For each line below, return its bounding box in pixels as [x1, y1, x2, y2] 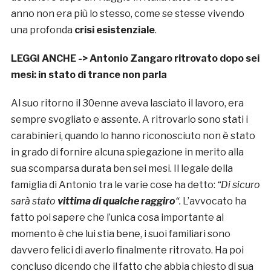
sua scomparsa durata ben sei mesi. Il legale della [10, 163, 233, 175]
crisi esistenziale [74, 24, 155, 36]
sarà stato [10, 195, 57, 207]
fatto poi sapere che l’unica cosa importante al [10, 212, 224, 224]
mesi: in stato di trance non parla [10, 69, 167, 81]
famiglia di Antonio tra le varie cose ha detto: [10, 179, 217, 191]
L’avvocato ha [182, 195, 246, 207]
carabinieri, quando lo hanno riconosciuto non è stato [10, 130, 255, 142]
